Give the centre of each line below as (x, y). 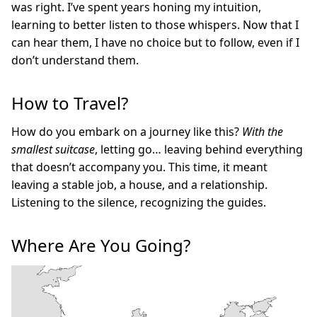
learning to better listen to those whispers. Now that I (155, 24)
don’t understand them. (75, 60)
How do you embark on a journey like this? (127, 131)
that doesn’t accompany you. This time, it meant (139, 167)
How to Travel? (70, 103)
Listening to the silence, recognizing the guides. (139, 202)
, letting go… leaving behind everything (199, 149)
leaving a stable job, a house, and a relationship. (139, 184)
